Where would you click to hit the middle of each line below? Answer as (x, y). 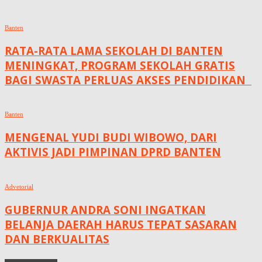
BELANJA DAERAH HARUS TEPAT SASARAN (121, 224)
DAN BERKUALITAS (57, 239)
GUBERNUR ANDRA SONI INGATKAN (105, 209)
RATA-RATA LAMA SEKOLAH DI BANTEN (114, 50)
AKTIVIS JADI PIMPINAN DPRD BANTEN (113, 152)
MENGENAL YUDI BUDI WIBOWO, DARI (111, 137)
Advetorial (19, 186)
